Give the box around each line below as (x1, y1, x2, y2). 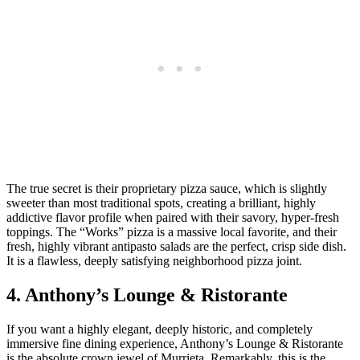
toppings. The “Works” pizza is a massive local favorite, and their (6, 225, 337, 239)
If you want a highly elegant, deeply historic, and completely (6, 322, 313, 337)
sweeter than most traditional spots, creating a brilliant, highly (6, 196, 316, 211)
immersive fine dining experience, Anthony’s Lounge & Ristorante (6, 337, 343, 351)
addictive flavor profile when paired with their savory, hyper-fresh (6, 211, 339, 225)
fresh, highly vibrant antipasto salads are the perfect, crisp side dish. (6, 239, 346, 254)
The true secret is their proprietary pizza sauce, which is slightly (6, 182, 327, 196)
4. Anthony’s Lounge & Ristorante (6, 284, 288, 306)
